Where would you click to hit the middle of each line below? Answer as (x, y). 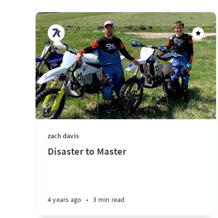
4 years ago (65, 200)
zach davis (63, 136)
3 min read (109, 200)
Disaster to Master (87, 151)
